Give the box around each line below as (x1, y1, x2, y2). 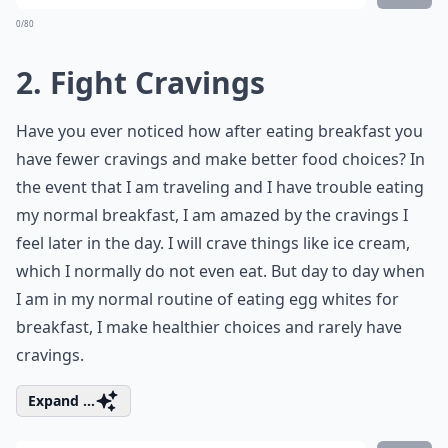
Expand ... (28, 391, 95, 410)
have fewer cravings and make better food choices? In (16, 148, 425, 170)
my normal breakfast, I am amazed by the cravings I (16, 204, 408, 226)
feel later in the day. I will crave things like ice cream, (16, 232, 410, 254)
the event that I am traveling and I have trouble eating (16, 176, 424, 198)
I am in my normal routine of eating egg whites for (16, 288, 399, 310)
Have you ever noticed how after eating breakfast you (16, 120, 423, 142)
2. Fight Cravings (16, 62, 265, 103)
